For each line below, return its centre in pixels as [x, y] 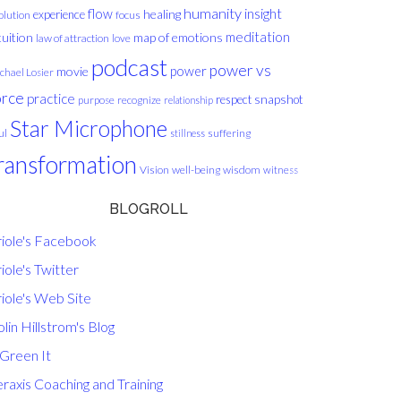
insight [263, 13]
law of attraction [73, 38]
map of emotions [178, 37]
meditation [258, 37]
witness [281, 170]
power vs [240, 70]
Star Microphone [89, 128]
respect [234, 99]
